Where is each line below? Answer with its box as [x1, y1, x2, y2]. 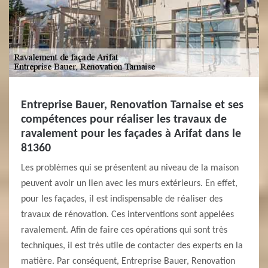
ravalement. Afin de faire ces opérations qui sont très [21, 226, 227, 235]
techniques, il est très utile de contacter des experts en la [21, 241, 243, 251]
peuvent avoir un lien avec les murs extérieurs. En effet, [21, 179, 237, 188]
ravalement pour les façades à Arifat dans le [21, 128, 241, 140]
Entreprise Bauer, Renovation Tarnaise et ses [21, 99, 243, 111]
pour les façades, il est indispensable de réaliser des [21, 194, 223, 204]
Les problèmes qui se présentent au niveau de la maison [21, 163, 239, 173]
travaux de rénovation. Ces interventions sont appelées [21, 210, 234, 220]
